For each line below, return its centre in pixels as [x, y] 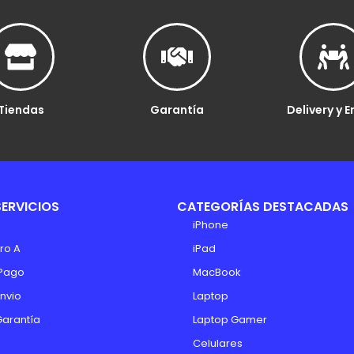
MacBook [217, 273]
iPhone [211, 225]
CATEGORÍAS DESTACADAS [263, 207]
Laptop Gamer [230, 320]
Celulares [218, 344]
